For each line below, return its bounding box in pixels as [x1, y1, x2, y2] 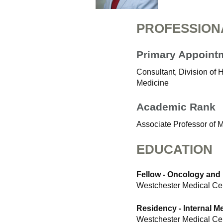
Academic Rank [136, 101, 216, 112]
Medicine [136, 79, 169, 87]
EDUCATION [136, 142, 213, 157]
